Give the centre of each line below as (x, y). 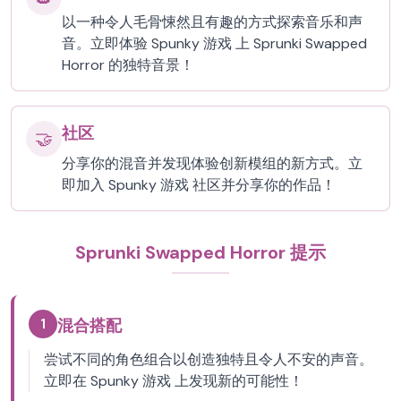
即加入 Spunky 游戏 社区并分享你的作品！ (199, 185)
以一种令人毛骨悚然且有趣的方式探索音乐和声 (212, 22)
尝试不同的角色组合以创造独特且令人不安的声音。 (209, 359)
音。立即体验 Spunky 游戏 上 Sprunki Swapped (214, 43)
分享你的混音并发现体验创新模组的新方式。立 (212, 163)
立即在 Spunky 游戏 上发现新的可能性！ (174, 381)
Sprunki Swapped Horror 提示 (200, 252)
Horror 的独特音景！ (128, 65)
